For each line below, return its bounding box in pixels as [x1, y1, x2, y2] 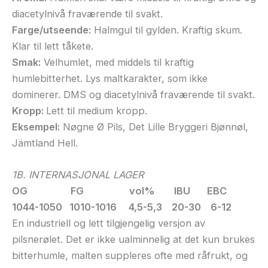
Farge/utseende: [12, 23, 91, 36]
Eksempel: [12, 120, 60, 133]
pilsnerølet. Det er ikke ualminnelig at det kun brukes [12, 233, 255, 246]
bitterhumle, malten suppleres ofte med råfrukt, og [12, 249, 248, 262]
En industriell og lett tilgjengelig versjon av [12, 217, 205, 230]
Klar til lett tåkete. [12, 39, 93, 52]
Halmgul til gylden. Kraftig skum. [91, 23, 242, 36]
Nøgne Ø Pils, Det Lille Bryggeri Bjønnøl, [60, 120, 248, 133]
